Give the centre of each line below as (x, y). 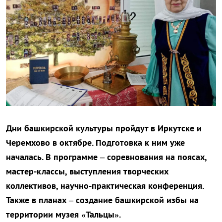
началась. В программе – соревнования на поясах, (106, 157)
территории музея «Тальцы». (63, 215)
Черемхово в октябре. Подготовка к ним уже (95, 143)
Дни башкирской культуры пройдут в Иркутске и (104, 128)
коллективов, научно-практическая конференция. (105, 186)
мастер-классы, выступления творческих (87, 171)
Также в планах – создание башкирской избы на (102, 200)
